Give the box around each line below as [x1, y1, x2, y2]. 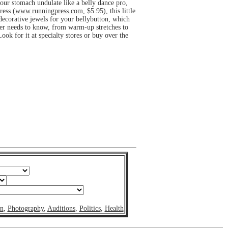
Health [104, 204, 124, 212]
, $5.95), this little [83, 7, 135, 15]
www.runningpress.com [15, 7, 83, 15]
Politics [79, 204, 101, 212]
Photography [7, 204, 44, 212]
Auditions [47, 204, 75, 212]
